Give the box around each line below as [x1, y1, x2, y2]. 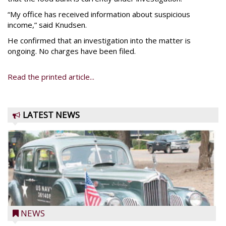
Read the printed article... [8, 72, 94, 82]
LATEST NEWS [23, 109, 80, 121]
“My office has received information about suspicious [8, 9, 190, 19]
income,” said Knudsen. [8, 20, 87, 30]
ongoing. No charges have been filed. [8, 46, 136, 56]
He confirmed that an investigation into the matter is [8, 35, 191, 45]
